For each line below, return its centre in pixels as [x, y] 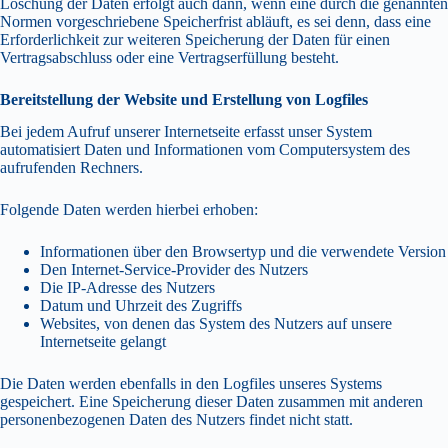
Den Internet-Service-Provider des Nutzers [174, 270]
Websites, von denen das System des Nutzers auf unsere [216, 324]
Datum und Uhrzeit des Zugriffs [141, 306]
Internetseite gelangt [103, 342]
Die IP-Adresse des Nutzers [127, 288]
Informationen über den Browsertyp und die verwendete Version [243, 252]
